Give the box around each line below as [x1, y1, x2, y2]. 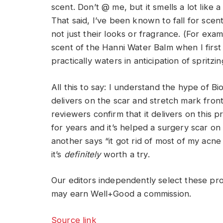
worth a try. [101, 149, 150, 159]
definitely [64, 149, 101, 159]
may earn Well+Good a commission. [51, 189, 192, 199]
